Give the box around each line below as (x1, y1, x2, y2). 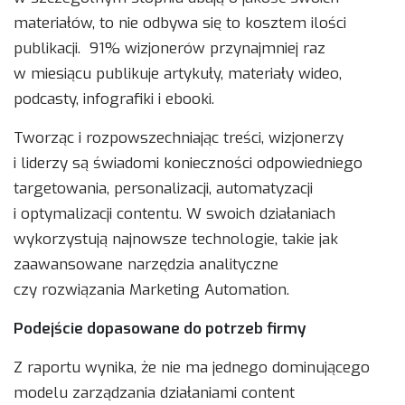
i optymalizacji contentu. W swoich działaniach (14, 203, 335, 225)
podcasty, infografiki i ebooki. (14, 89, 214, 110)
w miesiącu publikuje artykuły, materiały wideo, (14, 63, 342, 85)
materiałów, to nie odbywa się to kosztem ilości (14, 13, 346, 34)
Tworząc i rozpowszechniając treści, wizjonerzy (14, 127, 344, 149)
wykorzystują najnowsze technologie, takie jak (14, 229, 338, 250)
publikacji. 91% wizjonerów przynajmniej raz (14, 38, 325, 60)
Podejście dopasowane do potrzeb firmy (14, 318, 306, 340)
